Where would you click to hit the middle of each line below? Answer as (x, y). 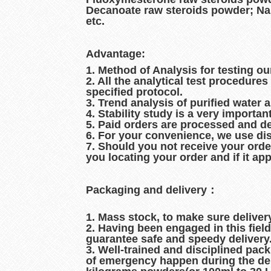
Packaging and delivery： (152, 190)
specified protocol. (134, 92)
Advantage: (116, 54)
